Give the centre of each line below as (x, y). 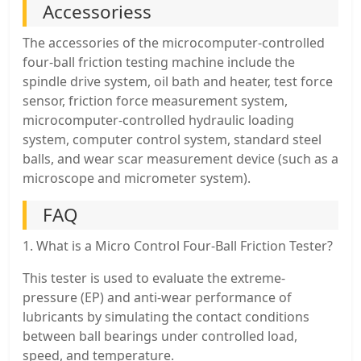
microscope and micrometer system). (137, 178)
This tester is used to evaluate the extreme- (154, 278)
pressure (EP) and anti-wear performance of (157, 297)
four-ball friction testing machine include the (159, 62)
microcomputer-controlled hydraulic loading (158, 120)
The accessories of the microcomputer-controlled (174, 42)
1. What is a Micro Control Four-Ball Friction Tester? (178, 245)
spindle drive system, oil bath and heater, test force (178, 81)
